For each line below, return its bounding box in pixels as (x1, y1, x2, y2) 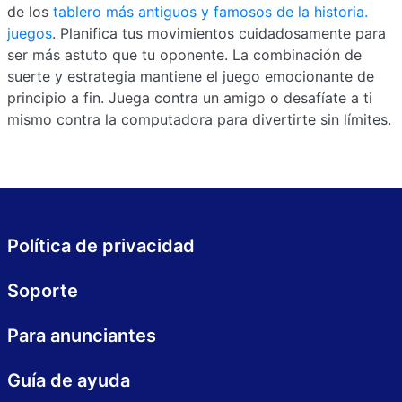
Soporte (7, 280, 78, 301)
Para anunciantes (7, 325, 156, 346)
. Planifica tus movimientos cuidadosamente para (52, 24, 386, 42)
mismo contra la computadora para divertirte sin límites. (7, 110, 391, 128)
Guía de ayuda (7, 370, 130, 391)
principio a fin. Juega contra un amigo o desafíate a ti (7, 89, 372, 107)
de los (7, 3, 53, 21)
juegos (7, 24, 52, 42)
